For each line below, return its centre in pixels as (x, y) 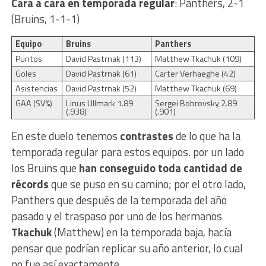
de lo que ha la (208, 136)
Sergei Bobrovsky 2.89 (196, 103)
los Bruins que (45, 168)
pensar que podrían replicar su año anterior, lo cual (127, 248)
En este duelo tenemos (65, 136)
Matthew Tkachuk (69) (196, 88)
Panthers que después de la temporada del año (119, 200)
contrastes (148, 136)
